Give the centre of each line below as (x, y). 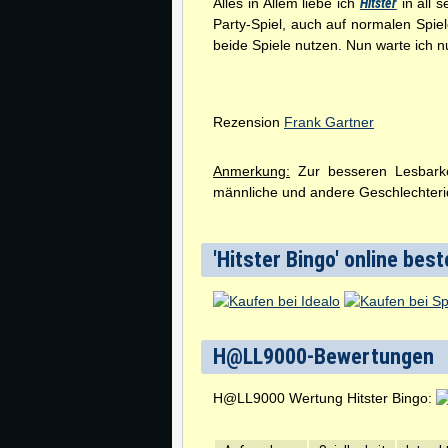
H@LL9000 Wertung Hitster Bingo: (324, 398)
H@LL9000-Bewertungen (323, 356)
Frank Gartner (329, 122)
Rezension (248, 122)
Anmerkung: (251, 171)
